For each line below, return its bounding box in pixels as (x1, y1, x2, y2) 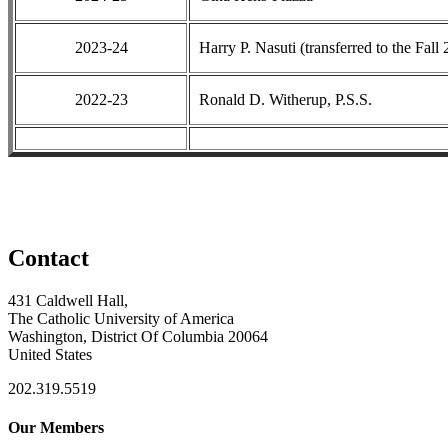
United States (8, 346, 92, 364)
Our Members (8, 419, 104, 437)
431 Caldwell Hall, (8, 292, 128, 310)
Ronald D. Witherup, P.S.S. (191, 91, 372, 109)
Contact (8, 245, 89, 272)
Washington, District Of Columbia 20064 (8, 328, 268, 346)
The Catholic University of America (8, 310, 234, 328)
